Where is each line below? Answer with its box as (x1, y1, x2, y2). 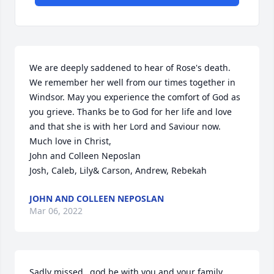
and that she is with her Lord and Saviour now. (29, 120, 221, 132)
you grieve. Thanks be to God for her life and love (29, 106, 232, 117)
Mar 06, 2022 (29, 205, 83, 217)
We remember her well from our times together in (29, 76, 235, 88)
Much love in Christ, (29, 135, 111, 147)
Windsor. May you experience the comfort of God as (29, 91, 240, 103)
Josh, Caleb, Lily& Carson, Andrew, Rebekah (29, 165, 207, 176)
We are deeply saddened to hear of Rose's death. (29, 62, 231, 73)
